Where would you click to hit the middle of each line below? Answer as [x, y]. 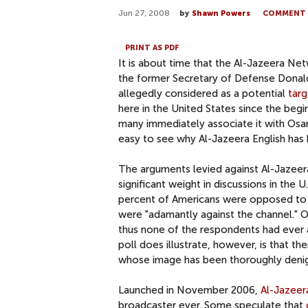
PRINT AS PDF [152, 47]
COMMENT [284, 13]
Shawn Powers [221, 13]
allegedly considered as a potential [203, 93]
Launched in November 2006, [189, 290]
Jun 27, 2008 [144, 13]
